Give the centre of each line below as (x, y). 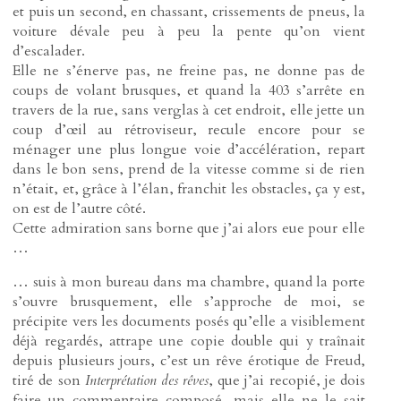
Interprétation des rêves (147, 380)
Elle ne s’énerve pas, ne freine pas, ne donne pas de (189, 71)
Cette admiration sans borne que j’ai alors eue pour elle (189, 229)
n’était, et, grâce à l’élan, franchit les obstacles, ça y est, (189, 189)
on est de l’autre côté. (80, 209)
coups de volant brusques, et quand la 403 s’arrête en (189, 91)
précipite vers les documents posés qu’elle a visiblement (189, 321)
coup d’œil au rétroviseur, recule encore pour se (189, 130)
